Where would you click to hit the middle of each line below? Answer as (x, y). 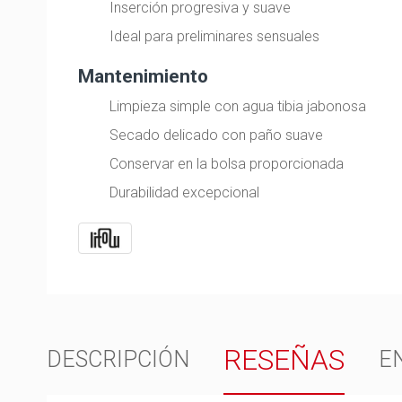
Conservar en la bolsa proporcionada (227, 163)
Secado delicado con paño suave (217, 135)
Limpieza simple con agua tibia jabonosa (238, 106)
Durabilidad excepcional (185, 192)
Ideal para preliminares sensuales (215, 37)
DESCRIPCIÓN (118, 359)
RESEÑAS (284, 359)
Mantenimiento (143, 76)
